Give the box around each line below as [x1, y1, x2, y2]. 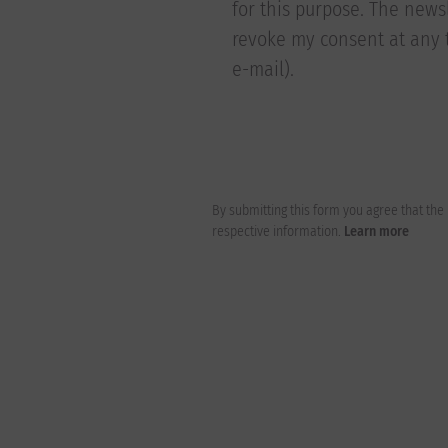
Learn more [344, 223, 409, 240]
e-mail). [232, 57, 294, 81]
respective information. [212, 223, 344, 240]
